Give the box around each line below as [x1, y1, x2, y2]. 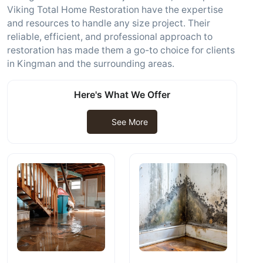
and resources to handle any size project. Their [7, 18, 210, 29]
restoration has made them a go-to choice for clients [7, 45, 235, 56]
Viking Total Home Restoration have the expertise [7, 4, 223, 15]
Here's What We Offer [74, 89, 170, 100]
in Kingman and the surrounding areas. [7, 58, 174, 69]
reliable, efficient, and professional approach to [7, 31, 213, 42]
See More [111, 116, 148, 127]
